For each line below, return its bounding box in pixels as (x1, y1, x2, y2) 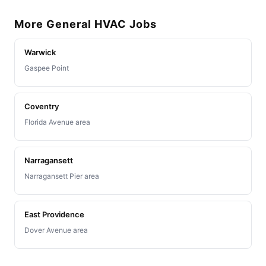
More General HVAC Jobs (14, 18, 157, 31)
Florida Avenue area (24, 118, 90, 127)
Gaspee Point (24, 64, 69, 73)
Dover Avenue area (24, 226, 88, 235)
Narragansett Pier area (24, 172, 99, 181)
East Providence (24, 210, 84, 220)
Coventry (24, 102, 59, 112)
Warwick (24, 47, 56, 58)
